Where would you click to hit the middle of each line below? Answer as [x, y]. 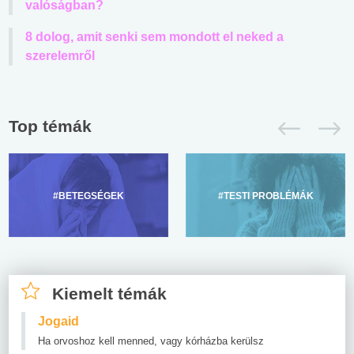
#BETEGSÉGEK [88, 196]
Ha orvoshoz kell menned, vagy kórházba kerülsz [151, 341]
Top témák [50, 126]
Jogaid [58, 321]
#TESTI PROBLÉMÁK [265, 196]
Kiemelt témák [109, 293]
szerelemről [60, 55]
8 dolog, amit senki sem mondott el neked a [154, 36]
